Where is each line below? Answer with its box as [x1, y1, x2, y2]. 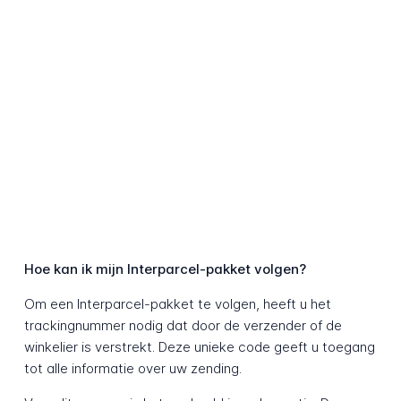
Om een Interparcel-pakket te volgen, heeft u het [23, 295, 331, 313]
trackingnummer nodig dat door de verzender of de [23, 317, 342, 335]
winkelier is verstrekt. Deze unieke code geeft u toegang [23, 338, 375, 356]
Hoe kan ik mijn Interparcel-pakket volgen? [23, 260, 306, 278]
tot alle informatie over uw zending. [23, 360, 242, 378]
